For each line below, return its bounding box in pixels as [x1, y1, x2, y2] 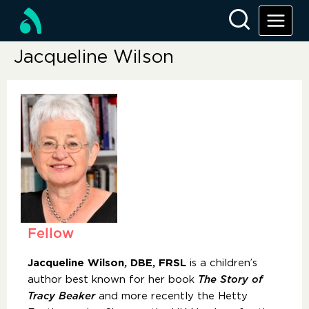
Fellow [28, 227, 74, 241]
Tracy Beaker [28, 291, 95, 301]
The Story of [198, 275, 263, 285]
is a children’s [186, 258, 257, 268]
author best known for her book [28, 275, 198, 285]
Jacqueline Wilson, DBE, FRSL [28, 258, 186, 268]
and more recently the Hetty [95, 291, 248, 301]
